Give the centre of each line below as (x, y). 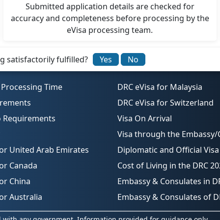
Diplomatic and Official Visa (168, 150)
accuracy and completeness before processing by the (110, 18)
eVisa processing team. (110, 30)
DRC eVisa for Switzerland (165, 102)
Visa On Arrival (145, 118)
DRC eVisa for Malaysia (160, 87)
